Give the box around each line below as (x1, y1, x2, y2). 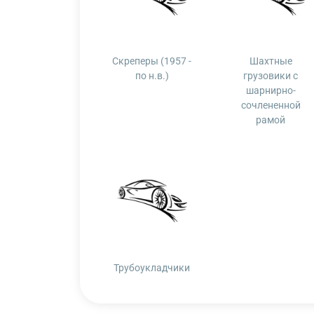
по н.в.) (135, 70, 169, 81)
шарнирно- (245, 85, 296, 96)
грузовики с (243, 70, 299, 81)
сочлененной (240, 100, 301, 111)
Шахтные (249, 55, 292, 67)
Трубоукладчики (114, 262, 191, 273)
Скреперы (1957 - (112, 55, 192, 67)
